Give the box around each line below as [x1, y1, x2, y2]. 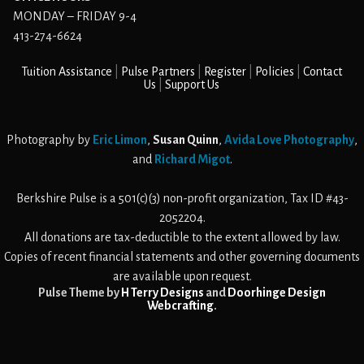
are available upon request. [112, 270, 252, 283]
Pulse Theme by [38, 286, 121, 299]
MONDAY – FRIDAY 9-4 [13, 10, 136, 23]
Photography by [6, 133, 93, 146]
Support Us [165, 78, 220, 91]
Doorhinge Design [227, 286, 326, 299]
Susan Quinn [153, 133, 219, 146]
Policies [255, 65, 295, 78]
